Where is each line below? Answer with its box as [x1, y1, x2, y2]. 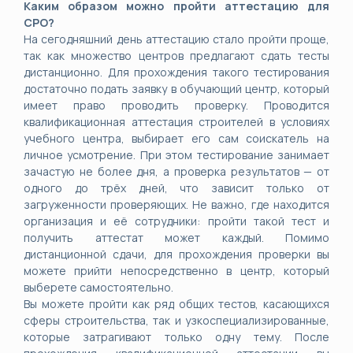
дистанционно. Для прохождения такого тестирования [24, 65, 329, 80]
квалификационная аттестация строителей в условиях [24, 114, 329, 129]
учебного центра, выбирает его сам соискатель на [24, 131, 329, 146]
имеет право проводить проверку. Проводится [24, 98, 329, 113]
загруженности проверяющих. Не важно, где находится [24, 197, 329, 212]
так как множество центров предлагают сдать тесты [24, 48, 329, 63]
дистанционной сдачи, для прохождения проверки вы [24, 247, 329, 262]
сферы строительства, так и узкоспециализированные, [24, 313, 329, 328]
